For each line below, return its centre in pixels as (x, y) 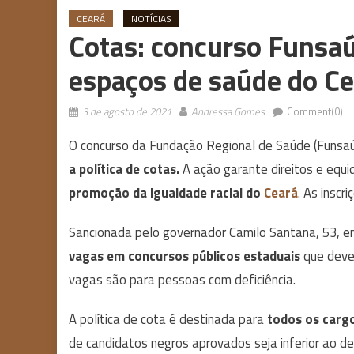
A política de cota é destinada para (168, 319)
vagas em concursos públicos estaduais (186, 256)
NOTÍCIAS (151, 18)
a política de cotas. (124, 169)
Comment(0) (315, 111)
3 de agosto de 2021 (127, 111)
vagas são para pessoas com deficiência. (182, 279)
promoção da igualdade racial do (165, 192)
